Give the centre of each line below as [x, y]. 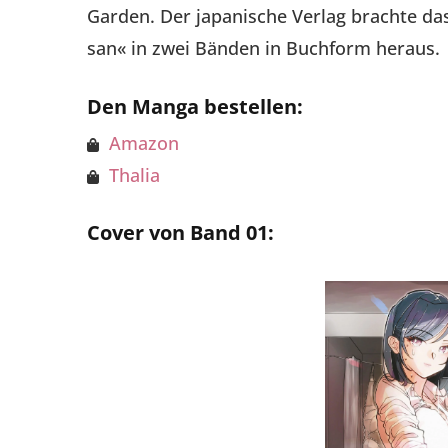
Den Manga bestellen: [195, 106]
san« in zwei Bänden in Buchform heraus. [263, 47]
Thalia [134, 174]
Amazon [144, 142]
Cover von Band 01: [180, 233]
